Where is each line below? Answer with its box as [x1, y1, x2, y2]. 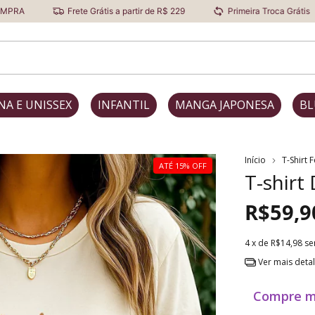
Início [245, 154, 266, 166]
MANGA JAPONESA [174, 97, 274, 112]
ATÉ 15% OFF [159, 160, 207, 171]
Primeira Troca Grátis [174, 5, 257, 16]
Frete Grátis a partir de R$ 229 [13, 5, 131, 16]
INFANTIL [97, 97, 150, 112]
